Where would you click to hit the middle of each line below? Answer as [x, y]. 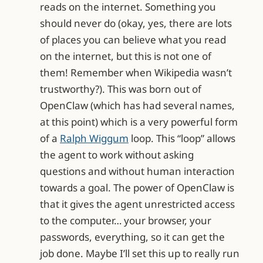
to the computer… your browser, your [126, 221]
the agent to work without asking [117, 155]
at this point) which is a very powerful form [139, 122]
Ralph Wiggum [94, 139]
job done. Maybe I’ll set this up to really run [140, 254]
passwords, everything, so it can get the [132, 237]
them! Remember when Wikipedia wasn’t [136, 73]
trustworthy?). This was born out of [121, 89]
